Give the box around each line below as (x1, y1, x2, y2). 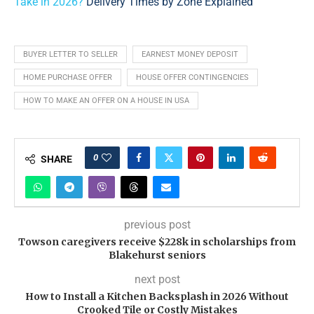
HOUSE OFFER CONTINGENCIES (136, 73, 249, 83)
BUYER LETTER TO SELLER (23, 50, 118, 60)
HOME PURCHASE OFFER (23, 73, 112, 83)
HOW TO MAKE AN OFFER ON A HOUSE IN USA (23, 96, 189, 106)
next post (134, 273, 180, 287)
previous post (123, 218, 191, 232)
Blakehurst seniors (108, 249, 206, 262)
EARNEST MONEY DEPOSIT (142, 50, 238, 60)
